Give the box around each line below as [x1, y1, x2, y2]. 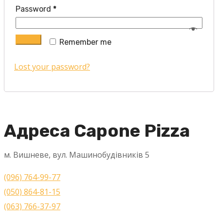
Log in [19, 36, 37, 43]
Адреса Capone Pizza [4, 120, 190, 141]
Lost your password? [14, 61, 90, 72]
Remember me [59, 37, 112, 47]
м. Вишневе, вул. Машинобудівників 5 [4, 149, 149, 160]
